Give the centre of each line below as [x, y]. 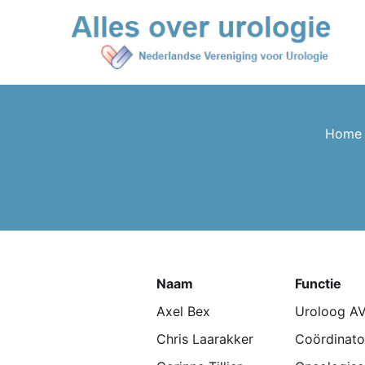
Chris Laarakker [205, 339]
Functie [318, 284]
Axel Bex [183, 311]
